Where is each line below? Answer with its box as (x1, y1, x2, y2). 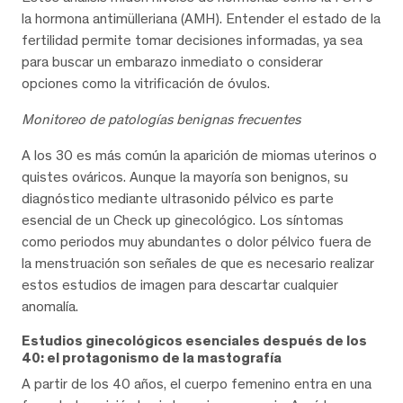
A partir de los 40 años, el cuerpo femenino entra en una (22, 375, 372, 393)
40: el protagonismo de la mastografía (22, 349, 282, 367)
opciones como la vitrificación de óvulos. (22, 75, 270, 93)
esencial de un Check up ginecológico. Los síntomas (22, 211, 344, 229)
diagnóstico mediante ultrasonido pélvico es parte (22, 190, 334, 208)
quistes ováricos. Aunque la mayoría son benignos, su (22, 168, 348, 186)
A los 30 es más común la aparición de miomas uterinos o (22, 147, 377, 165)
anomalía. (22, 298, 78, 316)
